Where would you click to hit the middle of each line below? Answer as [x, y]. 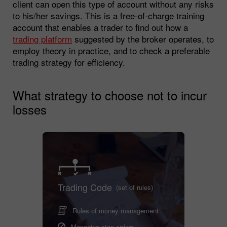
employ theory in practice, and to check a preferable [111, 50]
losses [30, 109]
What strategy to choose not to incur [110, 95]
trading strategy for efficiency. [69, 62]
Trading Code [85, 187]
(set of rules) [135, 187]
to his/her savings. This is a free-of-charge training [108, 15]
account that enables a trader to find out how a [100, 27]
